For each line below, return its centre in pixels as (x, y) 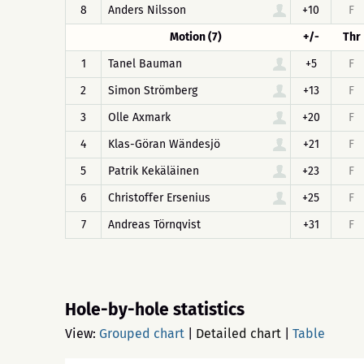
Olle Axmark (139, 117)
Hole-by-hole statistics (155, 310)
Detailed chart (238, 334)
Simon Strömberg (153, 91)
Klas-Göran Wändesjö (164, 144)
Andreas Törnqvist (154, 225)
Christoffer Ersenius (159, 198)
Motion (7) (196, 37)
